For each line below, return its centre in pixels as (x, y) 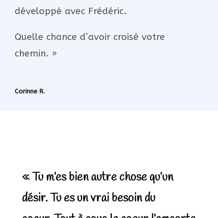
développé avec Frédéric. (71, 11)
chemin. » (36, 53)
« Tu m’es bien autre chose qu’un (97, 177)
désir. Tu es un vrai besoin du (88, 198)
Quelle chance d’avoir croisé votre (90, 37)
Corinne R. (30, 91)
